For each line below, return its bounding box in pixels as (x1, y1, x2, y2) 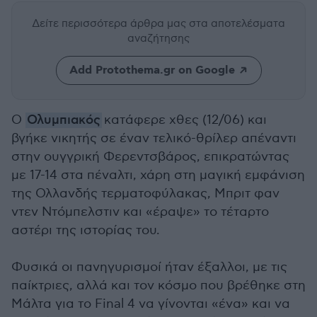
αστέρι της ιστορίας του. (11, 223, 160, 238)
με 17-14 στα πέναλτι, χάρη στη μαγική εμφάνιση (11, 168, 305, 183)
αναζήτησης (127, 32, 190, 45)
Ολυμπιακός (27, 113, 100, 128)
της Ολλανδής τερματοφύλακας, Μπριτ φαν (11, 186, 279, 201)
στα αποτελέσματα (189, 17, 285, 30)
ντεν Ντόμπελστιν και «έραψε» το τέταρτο (11, 204, 269, 219)
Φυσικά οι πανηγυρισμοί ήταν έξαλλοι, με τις (11, 260, 287, 275)
